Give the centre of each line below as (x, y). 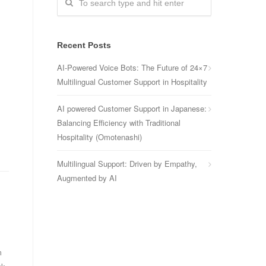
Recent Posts (84, 45)
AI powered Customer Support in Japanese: (132, 108)
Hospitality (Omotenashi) (99, 137)
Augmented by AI (87, 178)
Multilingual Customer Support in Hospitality (132, 82)
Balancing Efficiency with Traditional (119, 123)
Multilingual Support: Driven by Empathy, (127, 164)
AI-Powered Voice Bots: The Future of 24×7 (132, 67)
